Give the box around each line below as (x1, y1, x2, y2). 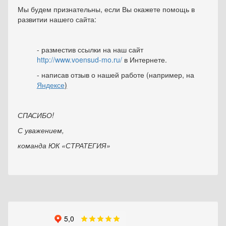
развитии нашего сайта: (18, 14, 96, 25)
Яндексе (36, 80, 65, 90)
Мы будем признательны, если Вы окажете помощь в (18, 4, 195, 15)
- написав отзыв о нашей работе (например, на (36, 70, 194, 80)
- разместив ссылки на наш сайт (36, 44, 143, 55)
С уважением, (18, 125, 64, 136)
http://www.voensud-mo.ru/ (36, 54, 122, 65)
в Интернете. (122, 54, 167, 65)
